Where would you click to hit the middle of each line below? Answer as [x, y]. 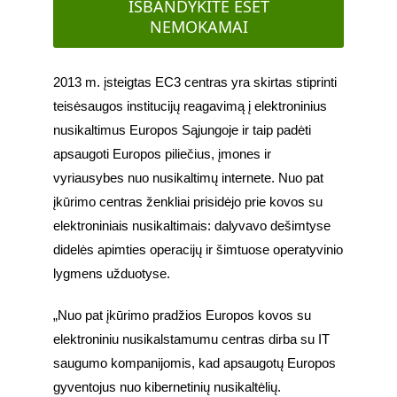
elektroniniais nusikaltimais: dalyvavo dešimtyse [192, 226]
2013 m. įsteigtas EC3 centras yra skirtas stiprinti [195, 83]
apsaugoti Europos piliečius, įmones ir [162, 155]
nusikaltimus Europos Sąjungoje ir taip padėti [182, 131]
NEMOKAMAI [198, 27]
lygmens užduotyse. [113, 274]
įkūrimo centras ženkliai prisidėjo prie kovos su [188, 202]
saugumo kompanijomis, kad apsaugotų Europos [195, 364]
